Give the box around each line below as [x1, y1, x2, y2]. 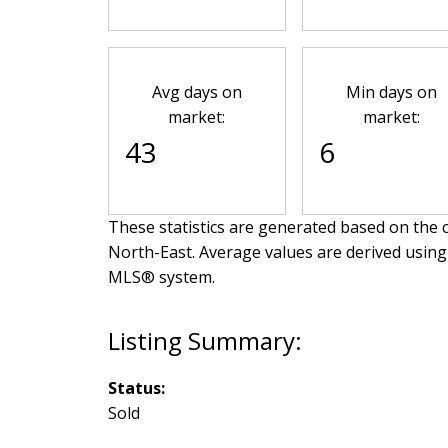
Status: [107, 376, 165, 399]
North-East [107, 240, 192, 263]
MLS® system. [107, 265, 215, 288]
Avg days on [151, 80, 242, 103]
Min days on [345, 80, 437, 103]
